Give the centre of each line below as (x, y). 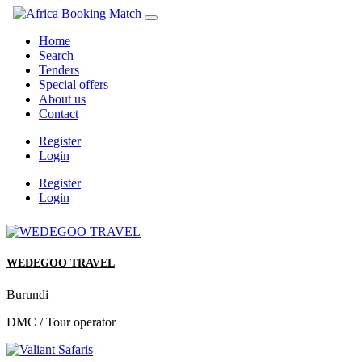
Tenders (59, 70)
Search (56, 55)
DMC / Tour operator (61, 322)
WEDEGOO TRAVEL (61, 263)
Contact (59, 114)
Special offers (74, 84)
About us (62, 99)
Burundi (27, 295)
